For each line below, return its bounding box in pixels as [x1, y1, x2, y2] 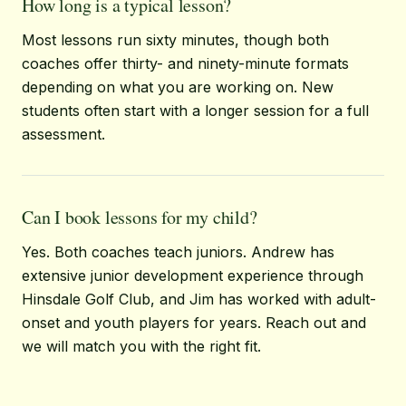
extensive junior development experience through [22, 266, 363, 285]
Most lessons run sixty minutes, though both [22, 31, 329, 49]
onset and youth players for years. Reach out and [22, 314, 366, 332]
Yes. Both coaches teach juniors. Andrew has [22, 243, 334, 261]
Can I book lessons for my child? [22, 205, 257, 229]
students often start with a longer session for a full [22, 101, 369, 120]
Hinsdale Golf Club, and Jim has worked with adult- [22, 290, 376, 308]
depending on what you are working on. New [22, 78, 333, 96]
